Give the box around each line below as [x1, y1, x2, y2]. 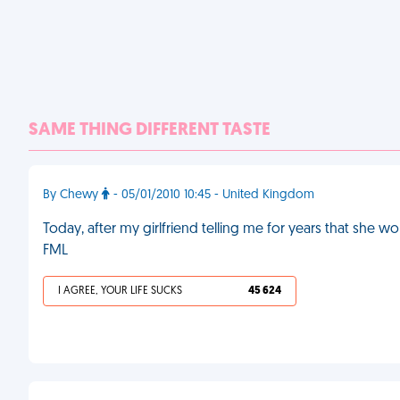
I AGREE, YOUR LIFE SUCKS [58, 286, 182, 296]
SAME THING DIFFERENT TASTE [29, 121, 271, 139]
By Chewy [43, 188, 102, 202]
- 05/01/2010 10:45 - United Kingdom [110, 188, 314, 202]
